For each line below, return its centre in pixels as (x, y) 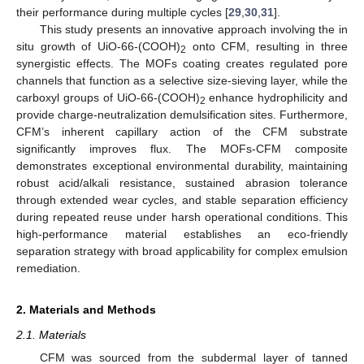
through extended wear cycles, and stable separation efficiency (182, 200)
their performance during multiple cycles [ (122, 13)
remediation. (48, 269)
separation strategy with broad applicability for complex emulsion (182, 251)
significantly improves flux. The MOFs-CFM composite (182, 149)
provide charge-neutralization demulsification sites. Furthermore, (182, 115)
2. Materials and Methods (86, 310)
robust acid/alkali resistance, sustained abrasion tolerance (182, 183)
